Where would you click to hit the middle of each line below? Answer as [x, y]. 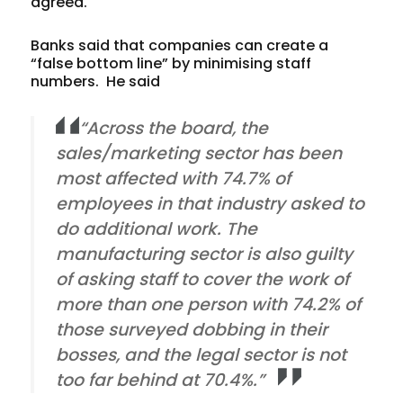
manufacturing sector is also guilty [205, 254]
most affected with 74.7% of [174, 178]
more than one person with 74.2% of [209, 304]
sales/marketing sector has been [199, 153]
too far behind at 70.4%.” [163, 380]
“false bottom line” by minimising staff [171, 63]
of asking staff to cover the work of [203, 279]
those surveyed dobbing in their [192, 329]
